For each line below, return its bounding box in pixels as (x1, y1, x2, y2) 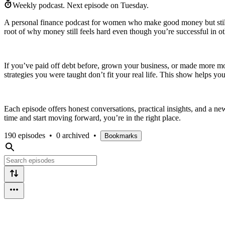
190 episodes (4, 131, 45, 140)
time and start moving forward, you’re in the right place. (4, 113, 181, 122)
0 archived (56, 131, 89, 140)
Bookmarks (104, 132, 138, 140)
